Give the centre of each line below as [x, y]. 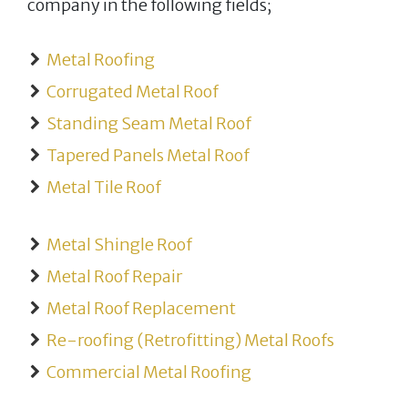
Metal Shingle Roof [119, 244]
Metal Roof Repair [114, 276]
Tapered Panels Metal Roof [148, 155]
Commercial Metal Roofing [149, 372]
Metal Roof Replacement [141, 308]
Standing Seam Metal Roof [149, 123]
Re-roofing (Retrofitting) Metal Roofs [190, 340]
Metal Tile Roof [104, 187]
